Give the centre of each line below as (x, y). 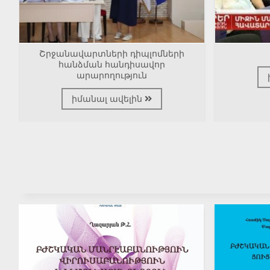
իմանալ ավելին (108, 99)
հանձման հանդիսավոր (111, 65)
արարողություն (111, 76)
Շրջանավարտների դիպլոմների (111, 54)
